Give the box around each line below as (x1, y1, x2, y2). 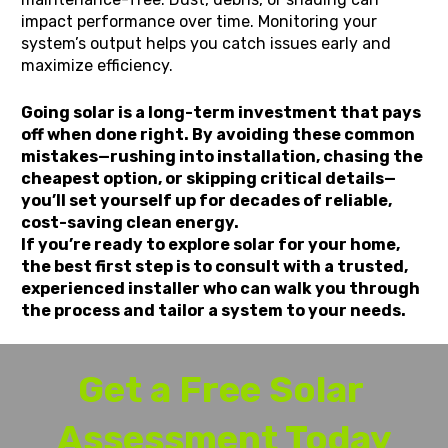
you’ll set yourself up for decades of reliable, (21, 191, 393, 211)
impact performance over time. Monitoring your (21, 12, 378, 32)
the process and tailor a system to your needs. (21, 301, 407, 321)
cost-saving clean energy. (21, 213, 240, 233)
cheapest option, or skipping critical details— (21, 169, 397, 189)
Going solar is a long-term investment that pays (21, 103, 422, 123)
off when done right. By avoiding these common (21, 125, 416, 145)
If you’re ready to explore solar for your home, (21, 235, 401, 255)
